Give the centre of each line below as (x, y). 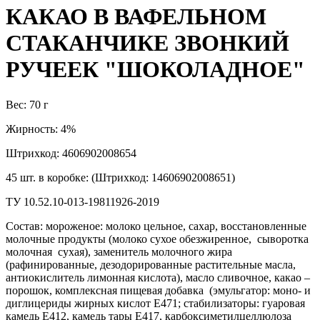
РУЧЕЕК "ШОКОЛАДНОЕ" (155, 70)
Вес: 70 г (29, 104)
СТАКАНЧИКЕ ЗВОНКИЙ (147, 43)
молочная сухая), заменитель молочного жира (119, 251)
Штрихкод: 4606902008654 (71, 153)
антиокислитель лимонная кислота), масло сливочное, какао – (158, 277)
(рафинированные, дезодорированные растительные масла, (151, 264)
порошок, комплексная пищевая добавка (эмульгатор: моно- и (158, 290)
